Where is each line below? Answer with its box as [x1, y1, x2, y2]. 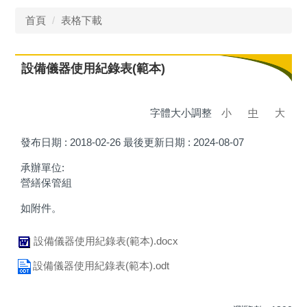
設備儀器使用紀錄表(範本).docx [34, 234, 178, 247]
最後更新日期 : [123, 136, 193, 148]
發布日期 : [20, 136, 70, 148]
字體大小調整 [150, 106, 214, 119]
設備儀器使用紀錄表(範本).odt [33, 259, 169, 271]
